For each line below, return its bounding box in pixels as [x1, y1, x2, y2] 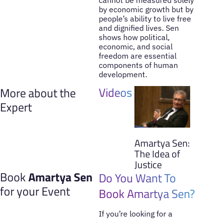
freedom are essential [98, 50, 176, 61]
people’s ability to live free [98, 13, 191, 23]
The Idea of [134, 146, 181, 162]
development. [98, 69, 147, 79]
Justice [134, 157, 162, 173]
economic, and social [98, 41, 173, 51]
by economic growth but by [98, 4, 194, 14]
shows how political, [98, 32, 170, 42]
